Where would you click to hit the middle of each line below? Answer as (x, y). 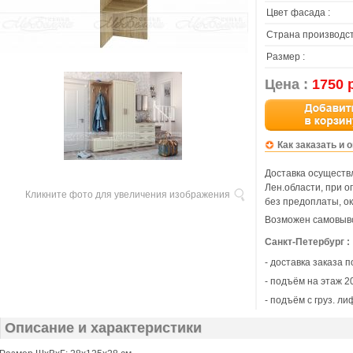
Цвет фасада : (298, 13)
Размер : (286, 57)
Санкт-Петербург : (307, 242)
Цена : (288, 84)
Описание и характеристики (103, 328)
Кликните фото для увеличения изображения (128, 195)
